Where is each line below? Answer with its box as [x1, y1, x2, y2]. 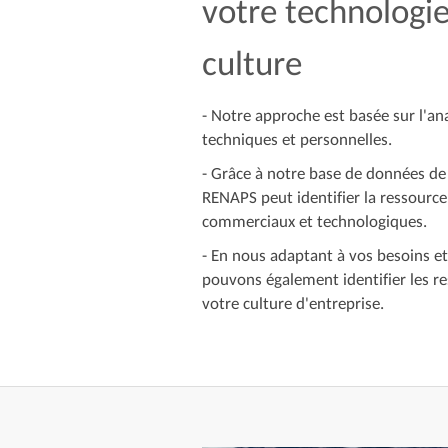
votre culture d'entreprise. [201, 293, 384, 314]
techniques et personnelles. [201, 129, 392, 150]
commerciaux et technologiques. [201, 211, 427, 232]
